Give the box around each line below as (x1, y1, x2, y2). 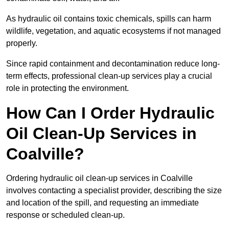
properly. (6, 39, 39, 48)
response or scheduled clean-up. (6, 211, 127, 220)
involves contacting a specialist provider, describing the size (6, 186, 222, 195)
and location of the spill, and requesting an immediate (6, 198, 199, 208)
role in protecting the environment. (6, 84, 129, 93)
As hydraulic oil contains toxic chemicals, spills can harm (6, 14, 211, 24)
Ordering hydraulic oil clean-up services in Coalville (6, 174, 193, 183)
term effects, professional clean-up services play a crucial (6, 72, 212, 81)
